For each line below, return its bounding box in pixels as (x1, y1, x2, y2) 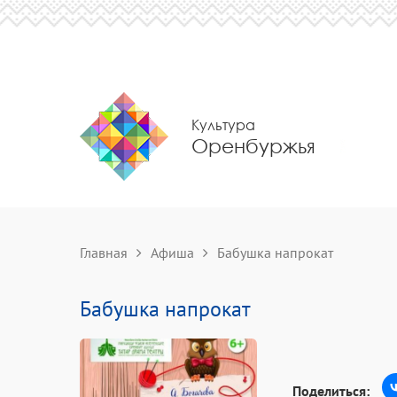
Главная (80, 244, 128, 261)
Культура (191, 115, 255, 134)
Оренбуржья (191, 135, 315, 157)
